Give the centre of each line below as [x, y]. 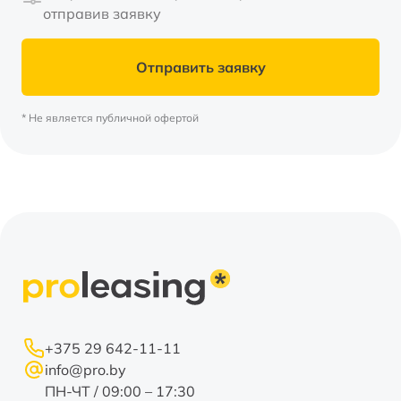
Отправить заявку [200, 67]
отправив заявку [102, 13]
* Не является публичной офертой [110, 118]
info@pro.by [85, 370]
